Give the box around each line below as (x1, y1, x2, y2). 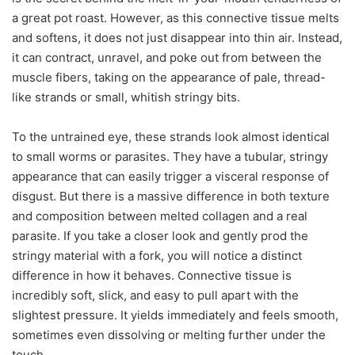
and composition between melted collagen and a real (12, 208, 307, 223)
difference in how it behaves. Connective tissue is (12, 267, 292, 283)
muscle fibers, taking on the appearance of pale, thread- (12, 69, 326, 85)
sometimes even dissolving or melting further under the (12, 326, 326, 342)
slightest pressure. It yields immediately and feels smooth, (12, 307, 338, 323)
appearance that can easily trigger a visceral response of (12, 168, 329, 184)
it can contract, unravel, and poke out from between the (12, 49, 322, 65)
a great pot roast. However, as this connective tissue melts (12, 10, 339, 25)
